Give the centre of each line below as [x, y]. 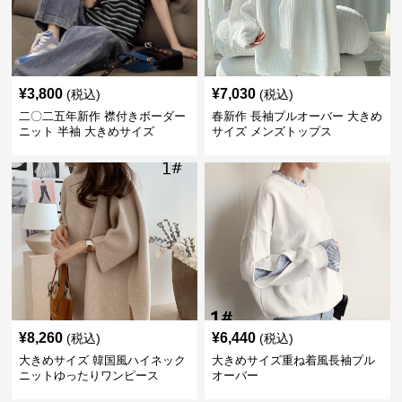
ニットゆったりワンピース [89, 376]
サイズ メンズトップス [271, 131]
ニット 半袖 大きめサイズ [87, 131]
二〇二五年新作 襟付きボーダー [103, 116]
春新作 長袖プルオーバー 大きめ [297, 116]
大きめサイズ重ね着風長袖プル [293, 360]
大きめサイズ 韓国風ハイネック [103, 360]
